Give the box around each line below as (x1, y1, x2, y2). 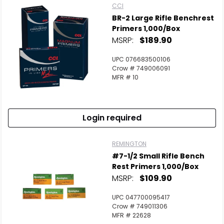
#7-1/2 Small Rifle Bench (112, 151, 204, 161)
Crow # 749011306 (112, 202, 167, 211)
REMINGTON (112, 139, 146, 148)
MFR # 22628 (112, 211, 151, 220)
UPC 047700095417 (112, 193, 170, 202)
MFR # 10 (112, 73, 138, 82)
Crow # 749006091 (112, 64, 170, 73)
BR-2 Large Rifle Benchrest (112, 13, 214, 23)
